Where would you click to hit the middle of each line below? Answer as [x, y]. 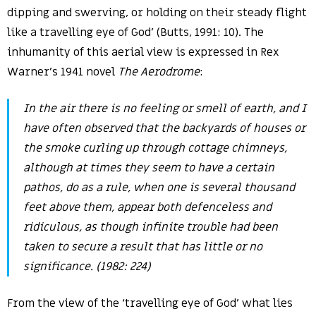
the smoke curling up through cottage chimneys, [155, 148]
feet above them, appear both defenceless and [147, 207]
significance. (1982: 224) [87, 267]
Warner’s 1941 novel [62, 72]
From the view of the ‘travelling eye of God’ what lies [150, 303]
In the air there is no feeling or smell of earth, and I [165, 109]
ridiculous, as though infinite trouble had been [151, 227]
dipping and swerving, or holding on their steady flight [157, 13]
